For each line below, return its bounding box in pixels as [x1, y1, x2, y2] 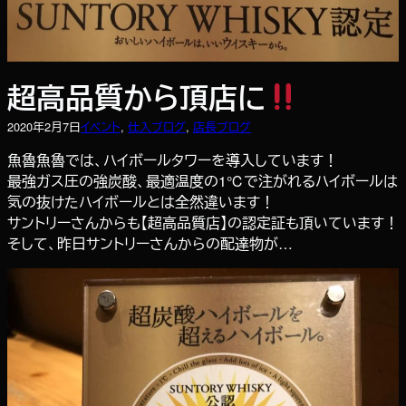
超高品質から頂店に [7, 76, 266, 119]
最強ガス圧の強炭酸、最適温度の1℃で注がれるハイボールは [7, 170, 398, 192]
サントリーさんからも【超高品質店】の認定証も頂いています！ [7, 212, 399, 234]
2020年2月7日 [7, 118, 81, 136]
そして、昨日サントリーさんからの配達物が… [7, 233, 293, 255]
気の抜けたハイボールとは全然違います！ [7, 191, 275, 213]
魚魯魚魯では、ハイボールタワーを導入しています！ [7, 150, 338, 171]
